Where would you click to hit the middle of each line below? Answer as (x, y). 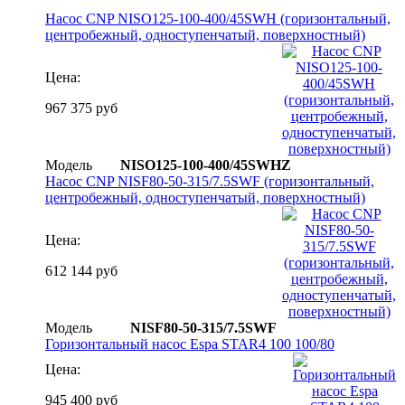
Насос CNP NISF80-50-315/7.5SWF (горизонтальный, (210, 181)
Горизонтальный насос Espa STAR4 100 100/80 (190, 344)
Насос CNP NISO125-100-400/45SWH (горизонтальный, (218, 18)
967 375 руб (81, 108)
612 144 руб (81, 270)
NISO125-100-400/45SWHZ (206, 165)
